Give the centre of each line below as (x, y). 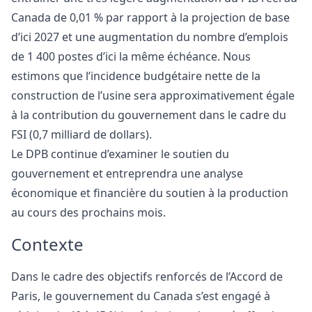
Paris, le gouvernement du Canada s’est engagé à (141, 296)
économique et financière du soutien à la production (150, 193)
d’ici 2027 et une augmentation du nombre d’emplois (150, 37)
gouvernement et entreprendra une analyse (127, 173)
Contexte (47, 244)
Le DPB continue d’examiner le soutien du (120, 154)
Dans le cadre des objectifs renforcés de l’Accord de (147, 276)
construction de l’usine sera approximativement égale (153, 95)
